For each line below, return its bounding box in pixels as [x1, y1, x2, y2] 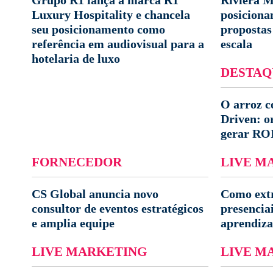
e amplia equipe [32, 216, 115, 230]
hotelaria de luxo [32, 52, 120, 65]
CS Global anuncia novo [32, 187, 158, 200]
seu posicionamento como [32, 23, 165, 36]
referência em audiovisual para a [32, 37, 204, 51]
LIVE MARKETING [32, 244, 147, 258]
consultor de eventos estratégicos [32, 202, 204, 215]
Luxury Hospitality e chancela [32, 8, 190, 21]
